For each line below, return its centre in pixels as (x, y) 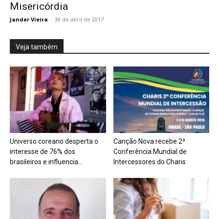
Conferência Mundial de (150, 151)
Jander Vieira (29, 20)
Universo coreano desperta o (54, 141)
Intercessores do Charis (149, 162)
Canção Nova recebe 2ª (149, 141)
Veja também (37, 47)
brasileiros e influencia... (46, 162)
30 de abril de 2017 (79, 20)
